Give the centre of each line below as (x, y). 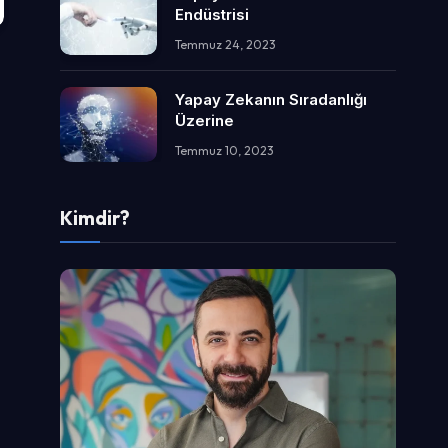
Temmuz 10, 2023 (224, 151)
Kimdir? (95, 218)
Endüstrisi (212, 14)
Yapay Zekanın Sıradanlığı (271, 100)
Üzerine (204, 121)
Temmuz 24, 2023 (225, 44)
